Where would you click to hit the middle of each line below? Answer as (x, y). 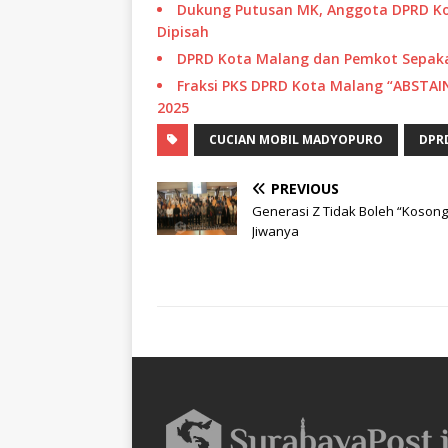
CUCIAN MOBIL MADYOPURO (296, 139)
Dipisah (183, 31)
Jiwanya (275, 230)
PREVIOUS (305, 188)
